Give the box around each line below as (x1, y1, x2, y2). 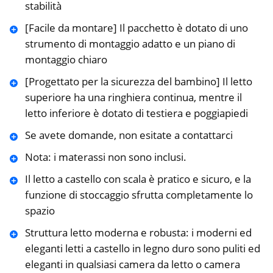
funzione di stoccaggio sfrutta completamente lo (24, 188, 253, 202)
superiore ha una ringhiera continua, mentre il (24, 90, 242, 105)
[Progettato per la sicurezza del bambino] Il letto (24, 74, 252, 89)
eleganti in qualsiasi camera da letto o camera (24, 257, 240, 272)
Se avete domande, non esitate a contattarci (24, 128, 233, 143)
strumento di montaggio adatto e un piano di (24, 37, 235, 51)
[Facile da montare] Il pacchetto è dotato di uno (24, 21, 248, 35)
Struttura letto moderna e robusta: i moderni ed (24, 225, 252, 240)
